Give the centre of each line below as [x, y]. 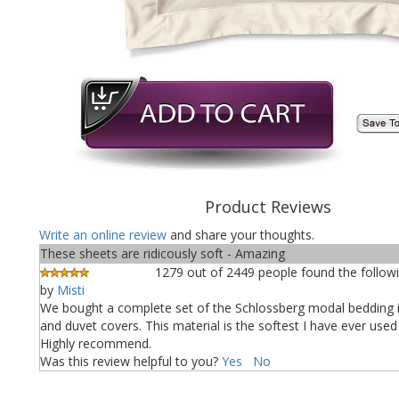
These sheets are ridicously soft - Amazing [163, 253]
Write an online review [103, 235]
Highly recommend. [96, 343]
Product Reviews [268, 207]
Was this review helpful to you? [129, 361]
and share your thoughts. [242, 235]
